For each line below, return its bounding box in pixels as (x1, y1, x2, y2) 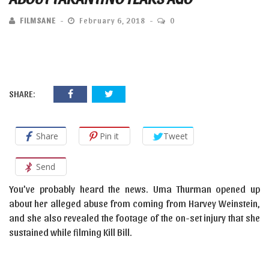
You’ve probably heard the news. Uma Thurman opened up (9, 183, 260, 195)
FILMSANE (20, 16, 56, 25)
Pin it (100, 130, 119, 142)
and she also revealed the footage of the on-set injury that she (9, 212, 260, 223)
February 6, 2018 (77, 16, 147, 25)
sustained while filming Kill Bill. (9, 226, 132, 238)
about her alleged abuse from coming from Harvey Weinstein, (9, 198, 260, 209)
